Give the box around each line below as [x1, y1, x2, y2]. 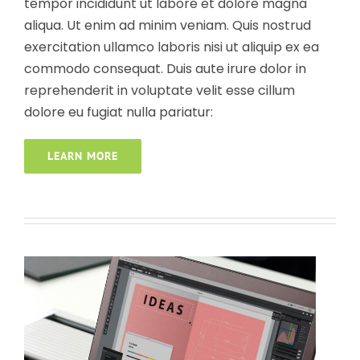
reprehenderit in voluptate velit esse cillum [24, 81, 295, 100]
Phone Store [135, 147, 215, 165]
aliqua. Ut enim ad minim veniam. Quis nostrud [24, 16, 311, 35]
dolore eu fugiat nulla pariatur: [24, 103, 213, 122]
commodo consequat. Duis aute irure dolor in [24, 59, 306, 79]
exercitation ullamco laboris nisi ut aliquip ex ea [24, 38, 319, 57]
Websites [163, 172, 213, 188]
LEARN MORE [47, 149, 118, 164]
